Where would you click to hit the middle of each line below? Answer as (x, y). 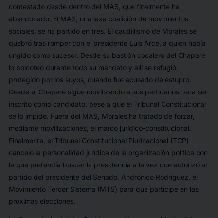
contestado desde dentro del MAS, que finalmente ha (94, 7)
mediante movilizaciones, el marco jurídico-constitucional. (100, 128)
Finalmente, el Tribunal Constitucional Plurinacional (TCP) (99, 141)
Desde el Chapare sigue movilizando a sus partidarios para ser (108, 92)
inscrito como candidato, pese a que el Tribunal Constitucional (107, 104)
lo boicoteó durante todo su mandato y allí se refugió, (93, 68)
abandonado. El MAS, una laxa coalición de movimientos (98, 19)
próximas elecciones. (42, 201)
